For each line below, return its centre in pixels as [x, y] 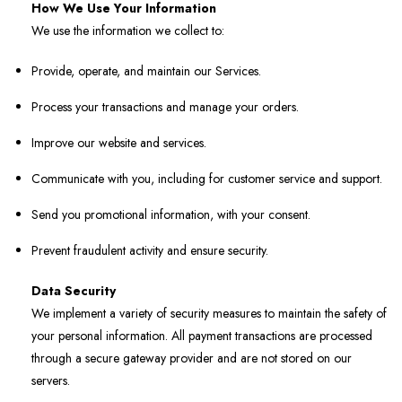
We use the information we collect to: [128, 31]
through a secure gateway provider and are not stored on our [192, 358]
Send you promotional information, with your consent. [171, 215]
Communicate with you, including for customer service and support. [207, 179]
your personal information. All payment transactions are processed [202, 336]
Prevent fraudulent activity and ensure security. [150, 251]
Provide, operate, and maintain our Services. [146, 71]
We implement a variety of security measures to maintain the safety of [209, 314]
